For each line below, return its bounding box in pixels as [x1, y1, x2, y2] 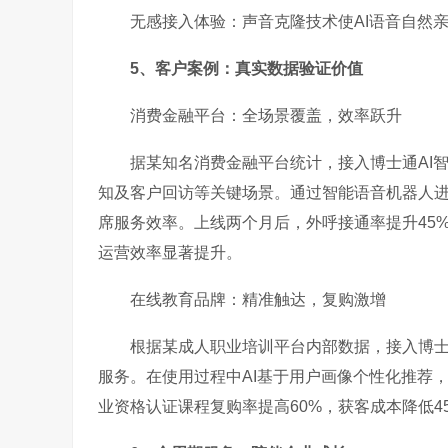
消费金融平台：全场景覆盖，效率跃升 [130, 107, 402, 124]
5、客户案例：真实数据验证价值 [130, 60, 363, 77]
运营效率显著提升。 [98, 244, 242, 261]
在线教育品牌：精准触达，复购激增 [130, 291, 386, 308]
